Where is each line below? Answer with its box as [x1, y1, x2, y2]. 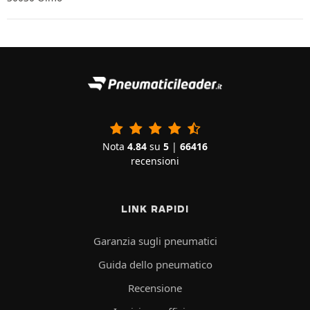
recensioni [131, 154, 179, 167]
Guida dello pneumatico [98, 257, 212, 271]
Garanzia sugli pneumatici [93, 233, 217, 248]
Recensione [128, 280, 182, 295]
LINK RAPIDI [121, 202, 189, 215]
